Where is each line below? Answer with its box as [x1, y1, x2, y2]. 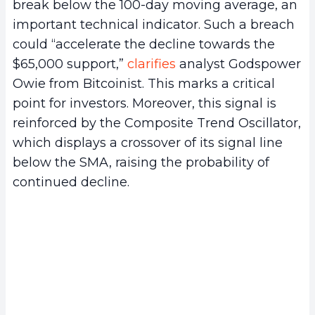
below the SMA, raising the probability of [13, 154, 269, 170]
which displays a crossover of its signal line [13, 134, 283, 150]
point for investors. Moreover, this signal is [13, 95, 276, 111]
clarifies [127, 56, 176, 72]
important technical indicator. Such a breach [13, 16, 295, 32]
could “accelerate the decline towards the [13, 36, 275, 52]
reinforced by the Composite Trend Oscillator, [13, 115, 301, 131]
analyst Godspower [176, 56, 301, 72]
